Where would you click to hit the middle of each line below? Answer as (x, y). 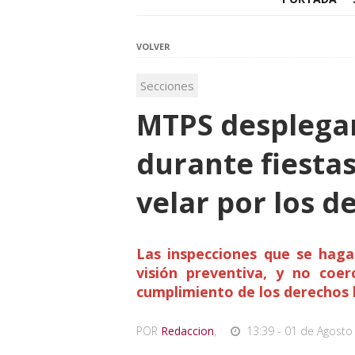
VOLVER (153, 47)
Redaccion (187, 331)
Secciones (167, 86)
